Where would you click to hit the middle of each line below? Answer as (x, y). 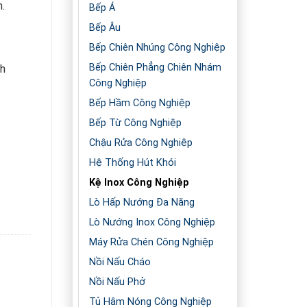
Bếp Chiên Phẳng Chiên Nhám (155, 68)
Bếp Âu (105, 28)
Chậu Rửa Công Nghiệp (141, 143)
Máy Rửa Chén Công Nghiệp (151, 243)
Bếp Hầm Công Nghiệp (140, 103)
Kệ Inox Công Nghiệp (139, 183)
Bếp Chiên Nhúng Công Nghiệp (157, 48)
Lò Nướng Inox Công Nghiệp (152, 223)
